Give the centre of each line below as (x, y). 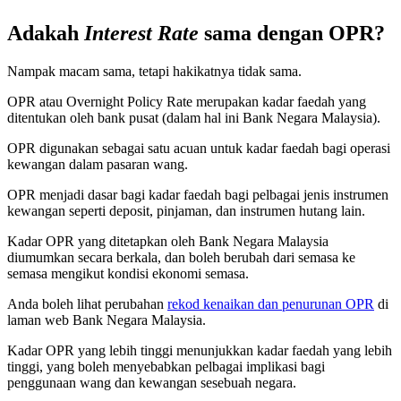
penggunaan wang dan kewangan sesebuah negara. (152, 383)
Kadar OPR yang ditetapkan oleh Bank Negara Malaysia (168, 242)
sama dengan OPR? (292, 34)
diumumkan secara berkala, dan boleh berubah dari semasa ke (181, 258)
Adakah (46, 34)
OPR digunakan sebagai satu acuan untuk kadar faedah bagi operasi (199, 149)
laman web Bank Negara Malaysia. (107, 320)
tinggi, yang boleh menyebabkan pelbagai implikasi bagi (166, 367)
